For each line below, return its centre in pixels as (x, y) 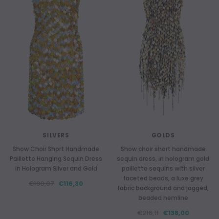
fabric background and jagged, (163, 188)
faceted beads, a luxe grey (163, 178)
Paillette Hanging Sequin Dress (56, 159)
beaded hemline (163, 198)
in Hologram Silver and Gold (56, 168)
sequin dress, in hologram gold (163, 159)
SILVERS (56, 135)
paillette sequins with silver (163, 168)
